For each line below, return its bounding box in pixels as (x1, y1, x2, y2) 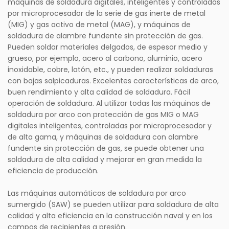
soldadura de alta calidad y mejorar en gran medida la (8, 154, 202, 165)
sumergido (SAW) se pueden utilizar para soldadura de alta (8, 199, 219, 210)
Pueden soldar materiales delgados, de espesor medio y (8, 42, 208, 53)
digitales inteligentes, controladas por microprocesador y (8, 121, 212, 131)
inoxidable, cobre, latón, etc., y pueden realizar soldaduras (8, 64, 213, 75)
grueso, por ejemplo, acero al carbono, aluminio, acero (8, 53, 202, 64)
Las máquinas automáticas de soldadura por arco (8, 188, 186, 199)
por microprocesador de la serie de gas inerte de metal (8, 8, 205, 19)
